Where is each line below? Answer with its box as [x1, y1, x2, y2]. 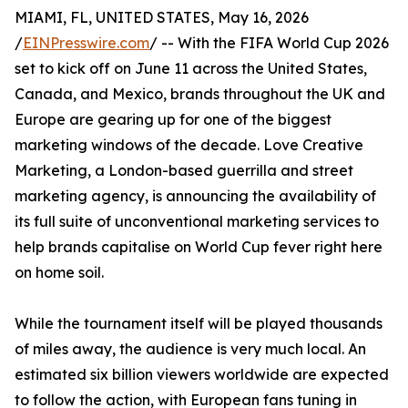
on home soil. [15, 263, 104, 281]
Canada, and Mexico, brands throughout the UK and [15, 85, 385, 103]
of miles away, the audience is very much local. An [15, 340, 366, 358]
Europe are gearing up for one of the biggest [15, 110, 331, 128]
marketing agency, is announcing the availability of [15, 187, 376, 205]
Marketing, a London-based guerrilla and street [15, 161, 353, 179]
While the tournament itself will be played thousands [15, 314, 382, 332]
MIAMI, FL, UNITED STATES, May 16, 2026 [15, 8, 309, 26]
